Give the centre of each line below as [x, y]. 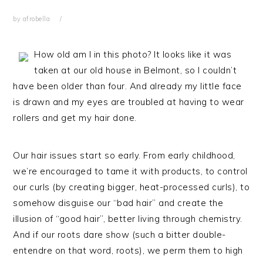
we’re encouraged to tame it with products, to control [130, 171]
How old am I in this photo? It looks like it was [133, 54]
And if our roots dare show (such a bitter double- [119, 235]
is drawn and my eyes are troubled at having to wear [129, 102]
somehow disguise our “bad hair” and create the [118, 203]
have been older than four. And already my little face [127, 86]
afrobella [36, 19]
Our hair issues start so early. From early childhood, [124, 155]
